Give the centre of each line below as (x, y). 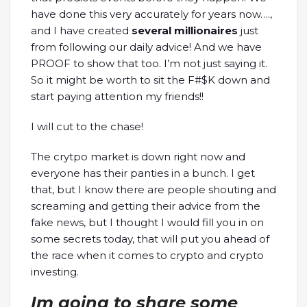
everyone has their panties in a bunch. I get (143, 173)
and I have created (81, 30)
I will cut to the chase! (87, 126)
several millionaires (185, 30)
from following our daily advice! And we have (146, 47)
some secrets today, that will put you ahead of (150, 238)
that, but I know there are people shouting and (153, 189)
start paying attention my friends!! (117, 96)
